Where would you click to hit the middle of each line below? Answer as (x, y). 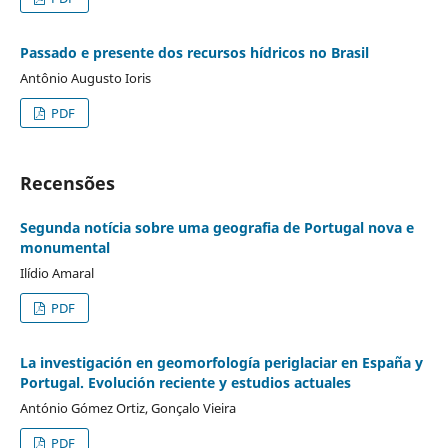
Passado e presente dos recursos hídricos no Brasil (194, 52)
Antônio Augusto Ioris (85, 77)
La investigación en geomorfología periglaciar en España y (221, 362)
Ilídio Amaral (56, 272)
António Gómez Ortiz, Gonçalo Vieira (127, 407)
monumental (64, 247)
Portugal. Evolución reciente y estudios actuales (185, 382)
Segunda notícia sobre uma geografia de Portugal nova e (216, 227)
